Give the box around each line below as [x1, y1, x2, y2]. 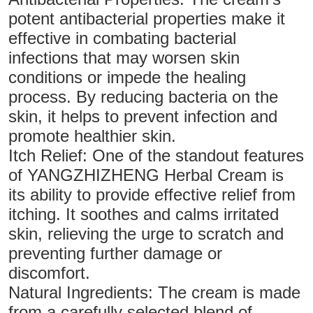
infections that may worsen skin [8, 48, 240, 67]
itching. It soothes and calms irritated [8, 204, 279, 224]
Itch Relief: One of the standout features [8, 145, 304, 165]
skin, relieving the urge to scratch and [8, 224, 284, 243]
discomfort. [8, 263, 90, 282]
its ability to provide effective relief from [8, 184, 296, 204]
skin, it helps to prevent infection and [8, 106, 277, 126]
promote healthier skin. [8, 126, 176, 145]
